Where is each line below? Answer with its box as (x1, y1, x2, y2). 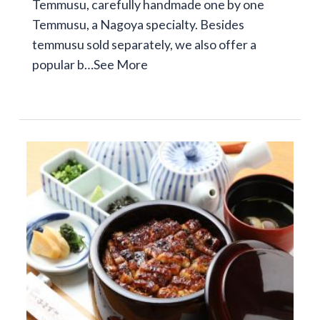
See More (93, 56, 148, 72)
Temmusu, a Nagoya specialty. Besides (31, 16, 244, 32)
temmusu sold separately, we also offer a (31, 36, 256, 52)
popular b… (31, 56, 94, 72)
